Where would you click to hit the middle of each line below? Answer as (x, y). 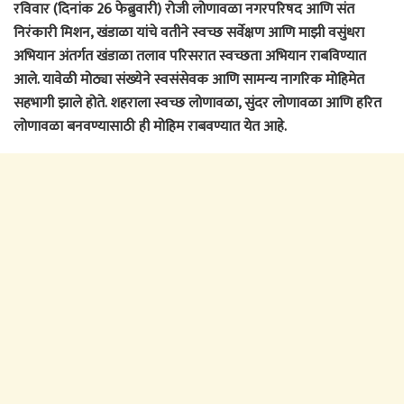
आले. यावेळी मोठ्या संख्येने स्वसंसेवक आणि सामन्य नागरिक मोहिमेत (189, 80)
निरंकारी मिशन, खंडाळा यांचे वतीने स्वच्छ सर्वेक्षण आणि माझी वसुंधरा (189, 33)
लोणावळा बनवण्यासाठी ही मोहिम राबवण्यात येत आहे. (150, 127)
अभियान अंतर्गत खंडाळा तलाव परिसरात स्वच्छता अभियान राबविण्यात (190, 57)
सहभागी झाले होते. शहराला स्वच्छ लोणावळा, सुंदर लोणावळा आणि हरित (197, 104)
